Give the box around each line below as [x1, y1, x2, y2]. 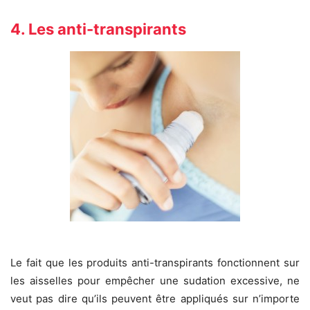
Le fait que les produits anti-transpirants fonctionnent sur [10, 256, 300, 270]
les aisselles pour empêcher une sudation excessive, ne [10, 274, 300, 288]
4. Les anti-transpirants [10, 20, 186, 39]
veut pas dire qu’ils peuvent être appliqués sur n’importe [10, 292, 300, 306]
